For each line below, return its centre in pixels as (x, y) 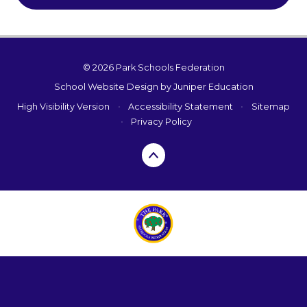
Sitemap (270, 106)
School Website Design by (113, 87)
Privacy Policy (162, 121)
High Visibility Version (64, 106)
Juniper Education (213, 87)
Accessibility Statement (181, 106)
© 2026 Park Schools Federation (153, 67)
